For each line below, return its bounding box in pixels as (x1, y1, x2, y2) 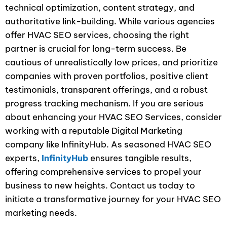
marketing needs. (5, 207, 77, 218)
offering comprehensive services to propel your (5, 166, 202, 177)
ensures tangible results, (88, 153, 192, 164)
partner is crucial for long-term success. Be (5, 43, 186, 54)
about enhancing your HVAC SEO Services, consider (5, 111, 222, 123)
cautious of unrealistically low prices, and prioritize (5, 57, 218, 68)
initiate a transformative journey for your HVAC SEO (5, 194, 221, 205)
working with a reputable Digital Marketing (5, 125, 182, 136)
